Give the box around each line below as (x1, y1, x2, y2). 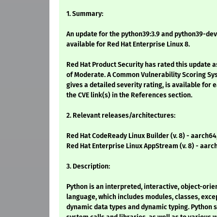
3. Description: (66, 162, 110, 171)
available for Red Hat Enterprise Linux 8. (66, 40, 190, 49)
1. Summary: (66, 10, 103, 18)
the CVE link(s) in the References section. (66, 91, 192, 100)
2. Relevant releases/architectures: (66, 111, 175, 120)
